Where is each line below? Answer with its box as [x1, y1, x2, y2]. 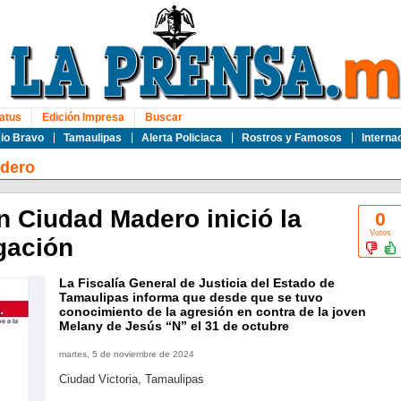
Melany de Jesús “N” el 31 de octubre [58, 319, 289, 333]
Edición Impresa [41, 111, 124, 124]
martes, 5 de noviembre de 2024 [58, 349, 194, 359]
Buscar [144, 111, 183, 124]
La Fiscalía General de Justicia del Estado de [58, 276, 335, 290]
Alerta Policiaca [141, 132, 222, 144]
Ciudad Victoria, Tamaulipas [58, 372, 204, 386]
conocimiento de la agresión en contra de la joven [58, 304, 366, 319]
